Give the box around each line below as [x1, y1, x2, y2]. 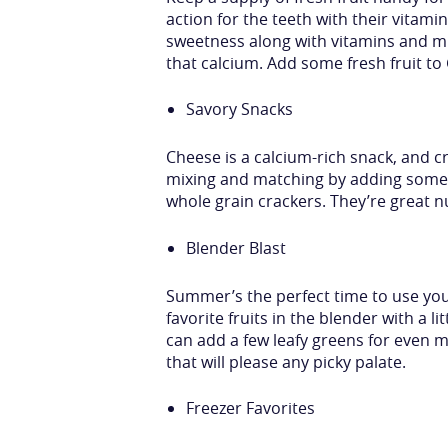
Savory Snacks [186, 98, 294, 121]
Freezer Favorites [186, 397, 316, 420]
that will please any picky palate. [165, 350, 406, 373]
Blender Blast [186, 236, 287, 259]
